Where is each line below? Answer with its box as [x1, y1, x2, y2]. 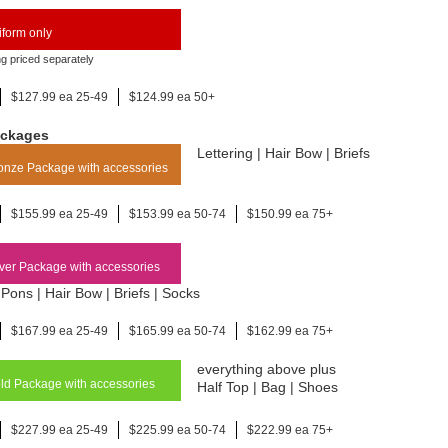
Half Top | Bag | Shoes [197, 379, 338, 395]
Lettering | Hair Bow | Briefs [197, 145, 370, 161]
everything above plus [197, 361, 336, 377]
